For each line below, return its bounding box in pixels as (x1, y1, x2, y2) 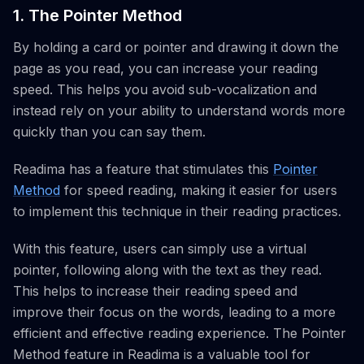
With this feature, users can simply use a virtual (13, 240, 306, 257)
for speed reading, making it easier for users (60, 182, 337, 198)
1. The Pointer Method (13, 6, 182, 25)
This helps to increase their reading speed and (13, 283, 297, 299)
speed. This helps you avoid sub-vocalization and (13, 81, 317, 97)
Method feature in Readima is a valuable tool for (13, 346, 310, 362)
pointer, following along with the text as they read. (13, 262, 322, 278)
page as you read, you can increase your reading (13, 60, 318, 76)
